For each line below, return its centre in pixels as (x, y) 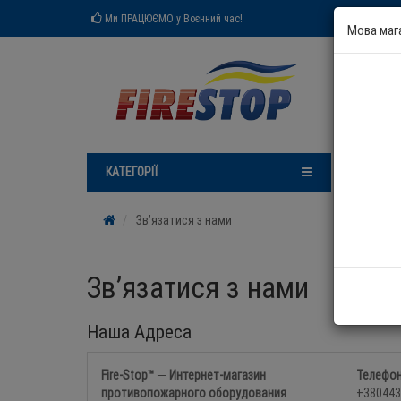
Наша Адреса (139, 332)
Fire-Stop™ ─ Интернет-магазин (183, 375)
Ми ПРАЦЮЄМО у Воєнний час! (172, 18)
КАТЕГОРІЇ (132, 172)
